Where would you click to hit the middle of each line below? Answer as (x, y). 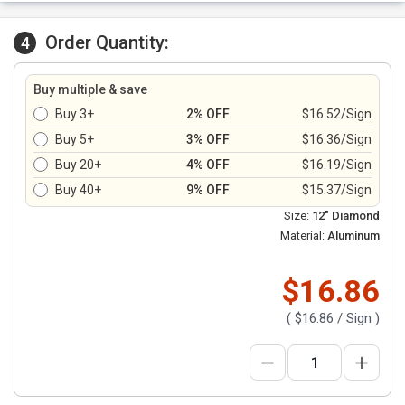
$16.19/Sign (337, 165)
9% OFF (208, 190)
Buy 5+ (75, 139)
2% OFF (208, 114)
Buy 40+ (78, 190)
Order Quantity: (107, 42)
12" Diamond (346, 216)
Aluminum (352, 235)
